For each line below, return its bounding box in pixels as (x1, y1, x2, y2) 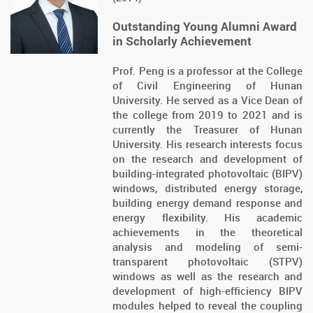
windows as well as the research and (112, 269, 303, 284)
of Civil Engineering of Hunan (112, 78, 303, 93)
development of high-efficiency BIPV (112, 284, 303, 298)
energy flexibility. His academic (112, 210, 303, 225)
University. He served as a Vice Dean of (112, 93, 303, 108)
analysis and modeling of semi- (112, 240, 303, 254)
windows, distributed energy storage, (112, 181, 303, 196)
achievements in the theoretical (112, 225, 303, 240)
